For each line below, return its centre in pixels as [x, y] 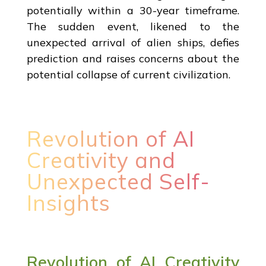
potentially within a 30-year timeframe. [133, 10]
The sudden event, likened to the [133, 26]
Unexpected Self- [118, 181]
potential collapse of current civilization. [128, 74]
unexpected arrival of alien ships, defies [133, 42]
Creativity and [101, 160]
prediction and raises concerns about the [133, 58]
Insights [68, 202]
